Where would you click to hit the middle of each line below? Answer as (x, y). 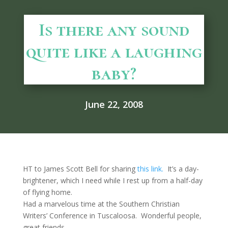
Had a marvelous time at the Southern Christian (101, 204)
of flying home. (49, 192)
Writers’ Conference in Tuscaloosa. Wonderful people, (112, 216)
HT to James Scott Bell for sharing (80, 169)
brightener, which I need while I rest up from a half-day (112, 180)
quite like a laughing (114, 52)
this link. (151, 169)
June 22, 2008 (114, 104)
